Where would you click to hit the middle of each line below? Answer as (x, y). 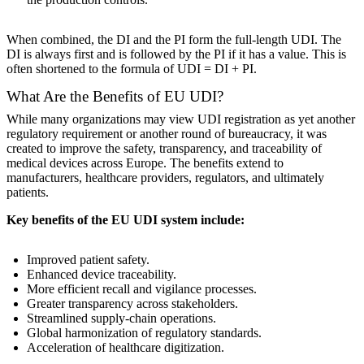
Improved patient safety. (88, 259)
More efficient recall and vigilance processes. (142, 288)
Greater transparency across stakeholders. (132, 303)
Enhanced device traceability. (102, 274)
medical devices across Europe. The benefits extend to (145, 162)
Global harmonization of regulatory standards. (144, 332)
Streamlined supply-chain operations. (121, 318)
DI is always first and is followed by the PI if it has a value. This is (176, 54)
